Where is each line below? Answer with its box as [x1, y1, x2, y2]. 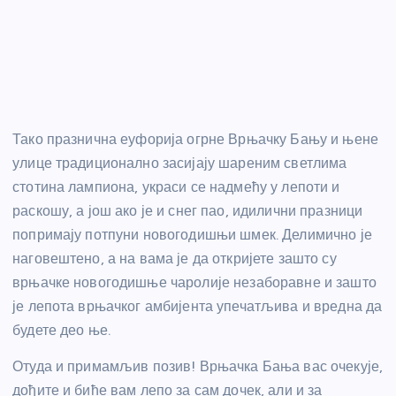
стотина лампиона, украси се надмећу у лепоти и [12, 178, 340, 195]
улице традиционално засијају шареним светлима [12, 154, 347, 171]
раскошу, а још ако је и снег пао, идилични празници [12, 202, 363, 219]
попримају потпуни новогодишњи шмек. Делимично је [12, 225, 372, 243]
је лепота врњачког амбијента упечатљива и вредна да [12, 297, 383, 315]
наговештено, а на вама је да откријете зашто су [12, 249, 337, 267]
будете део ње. [12, 321, 111, 339]
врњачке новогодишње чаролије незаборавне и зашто [12, 273, 377, 291]
